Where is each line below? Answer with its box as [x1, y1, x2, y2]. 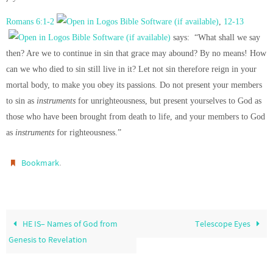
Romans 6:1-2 [6, 16, 54, 27]
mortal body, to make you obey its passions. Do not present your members [6, 80, 262, 90]
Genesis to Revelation [9, 233, 88, 245]
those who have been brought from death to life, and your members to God [6, 112, 265, 122]
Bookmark [21, 157, 60, 168]
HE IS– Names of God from [21, 218, 118, 229]
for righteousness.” [57, 127, 121, 138]
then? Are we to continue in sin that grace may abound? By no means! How [6, 48, 266, 58]
